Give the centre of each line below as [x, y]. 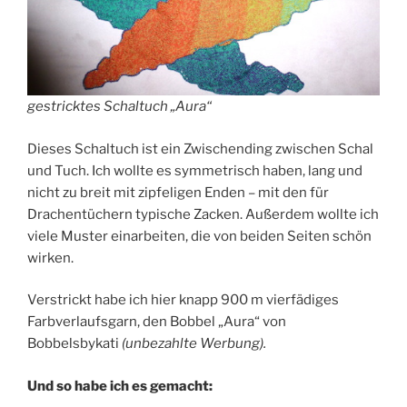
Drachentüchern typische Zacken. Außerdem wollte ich [203, 214]
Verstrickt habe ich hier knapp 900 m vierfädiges [183, 300]
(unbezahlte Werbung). [194, 344]
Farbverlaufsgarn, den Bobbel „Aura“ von [157, 322]
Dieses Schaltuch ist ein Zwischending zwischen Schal [200, 149]
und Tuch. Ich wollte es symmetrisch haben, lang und [195, 170]
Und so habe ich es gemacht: [120, 386]
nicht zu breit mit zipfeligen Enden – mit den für [178, 192]
